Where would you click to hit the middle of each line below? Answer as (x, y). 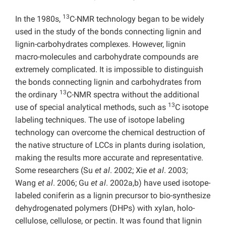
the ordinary (37, 95)
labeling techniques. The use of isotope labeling (100, 120)
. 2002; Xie (129, 171)
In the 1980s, (39, 19)
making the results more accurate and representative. (109, 158)
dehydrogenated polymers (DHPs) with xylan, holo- (105, 208)
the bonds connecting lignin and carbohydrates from (108, 82)
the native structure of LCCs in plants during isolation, (110, 145)
